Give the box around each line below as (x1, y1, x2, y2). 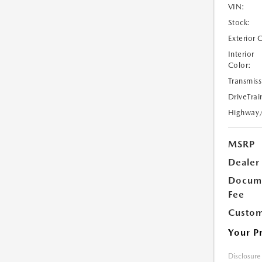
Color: (227, 61, 251, 70)
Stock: (227, 18, 251, 27)
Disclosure (227, 252, 260, 260)
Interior (227, 50, 254, 58)
